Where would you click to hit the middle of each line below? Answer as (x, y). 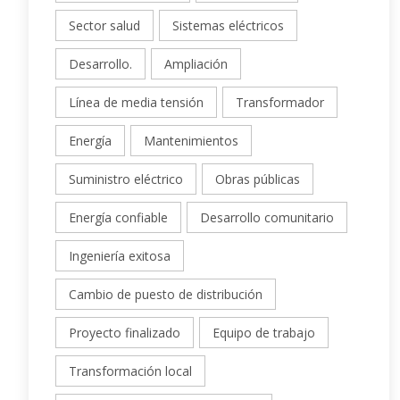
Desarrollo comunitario (267, 218)
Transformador (280, 103)
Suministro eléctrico (126, 179)
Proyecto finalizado (125, 333)
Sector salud (104, 26)
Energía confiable (118, 218)
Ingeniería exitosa (120, 256)
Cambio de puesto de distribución (166, 295)
